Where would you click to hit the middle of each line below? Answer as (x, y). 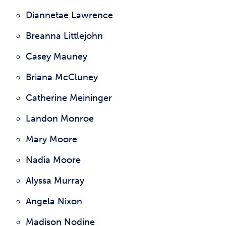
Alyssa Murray (55, 181)
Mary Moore (51, 139)
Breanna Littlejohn (64, 36)
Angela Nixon (54, 201)
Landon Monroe (60, 119)
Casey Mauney (56, 56)
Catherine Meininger (69, 98)
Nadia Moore (53, 160)
